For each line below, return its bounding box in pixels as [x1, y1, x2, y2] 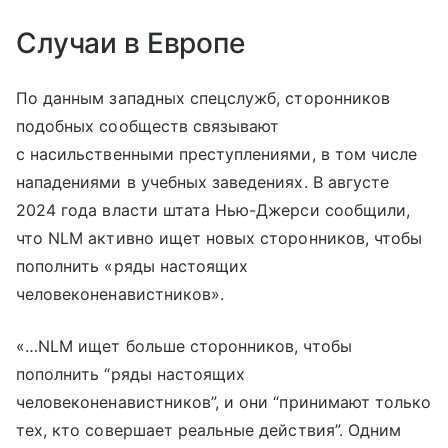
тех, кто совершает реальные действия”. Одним [16, 420, 402, 440]
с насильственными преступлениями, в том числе [16, 144, 418, 164]
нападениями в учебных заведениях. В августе [16, 172, 390, 192]
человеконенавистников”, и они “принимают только [16, 392, 432, 412]
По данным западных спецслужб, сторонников [16, 88, 390, 108]
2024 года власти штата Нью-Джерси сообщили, [16, 200, 411, 220]
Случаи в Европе [16, 26, 245, 60]
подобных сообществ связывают [16, 116, 280, 136]
